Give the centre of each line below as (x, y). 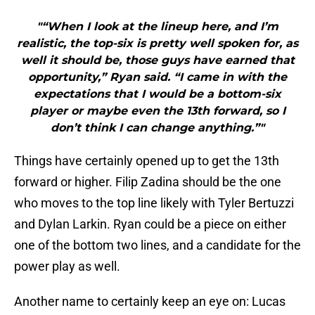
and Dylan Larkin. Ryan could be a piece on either (150, 224)
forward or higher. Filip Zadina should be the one (148, 182)
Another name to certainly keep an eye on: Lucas (150, 302)
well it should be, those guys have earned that (157, 60)
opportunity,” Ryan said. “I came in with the (157, 77)
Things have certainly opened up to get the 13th (147, 161)
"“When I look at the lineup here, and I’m (157, 27)
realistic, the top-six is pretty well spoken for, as (157, 44)
